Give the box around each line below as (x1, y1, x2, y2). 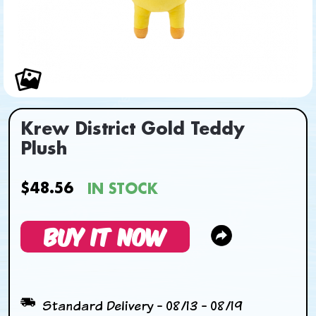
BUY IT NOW (44, 219, 166, 251)
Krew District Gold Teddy (20, 121, 245, 139)
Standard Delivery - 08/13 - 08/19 (42, 296, 243, 315)
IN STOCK (87, 182, 158, 197)
